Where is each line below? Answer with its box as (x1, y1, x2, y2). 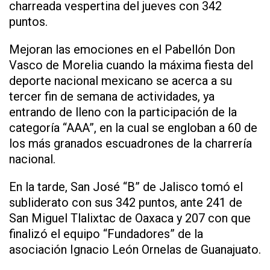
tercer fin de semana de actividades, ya (9, 89, 215, 104)
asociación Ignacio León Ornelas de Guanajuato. (9, 242, 261, 257)
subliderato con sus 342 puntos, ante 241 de (9, 195, 242, 210)
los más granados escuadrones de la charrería (9, 136, 252, 151)
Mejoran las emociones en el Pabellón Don (9, 42, 235, 57)
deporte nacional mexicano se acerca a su (9, 73, 232, 88)
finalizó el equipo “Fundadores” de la (9, 226, 203, 241)
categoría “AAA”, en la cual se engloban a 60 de (9, 120, 257, 135)
